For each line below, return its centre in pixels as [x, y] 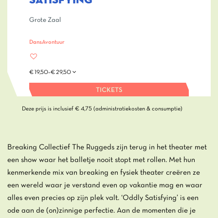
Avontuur [53, 42]
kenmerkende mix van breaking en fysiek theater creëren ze [104, 173]
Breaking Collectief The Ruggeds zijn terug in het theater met [107, 147]
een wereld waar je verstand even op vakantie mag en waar [105, 185]
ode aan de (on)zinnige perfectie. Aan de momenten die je [101, 211]
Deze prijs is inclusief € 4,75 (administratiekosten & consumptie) [102, 109]
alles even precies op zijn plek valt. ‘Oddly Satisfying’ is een [103, 198]
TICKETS [109, 90]
